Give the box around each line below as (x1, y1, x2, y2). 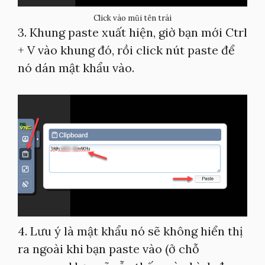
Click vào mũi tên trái (93, 13, 172, 23)
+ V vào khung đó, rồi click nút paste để (18, 43, 235, 57)
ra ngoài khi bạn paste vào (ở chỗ (18, 241, 199, 256)
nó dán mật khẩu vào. (18, 60, 134, 75)
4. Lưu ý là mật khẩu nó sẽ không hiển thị (18, 224, 243, 238)
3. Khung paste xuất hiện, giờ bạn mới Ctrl (18, 25, 247, 40)
